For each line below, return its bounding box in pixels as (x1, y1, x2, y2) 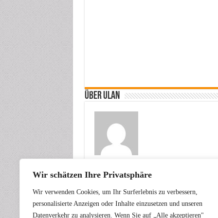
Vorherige (104, 182, 127, 188)
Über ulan (84, 91, 120, 102)
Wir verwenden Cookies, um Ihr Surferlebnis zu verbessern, (33, 188, 198, 196)
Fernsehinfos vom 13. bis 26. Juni (104, 187, 198, 195)
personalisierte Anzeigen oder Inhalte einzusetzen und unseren (33, 200, 202, 207)
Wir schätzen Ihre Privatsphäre (33, 170, 152, 180)
